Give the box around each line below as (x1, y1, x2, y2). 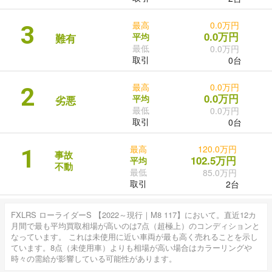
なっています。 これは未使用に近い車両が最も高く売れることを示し (11, 231, 258, 243)
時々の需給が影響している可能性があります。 (11, 253, 177, 265)
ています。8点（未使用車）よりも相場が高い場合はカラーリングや (11, 242, 252, 254)
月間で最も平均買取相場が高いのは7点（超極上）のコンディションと (11, 220, 260, 232)
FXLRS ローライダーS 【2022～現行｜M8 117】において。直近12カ (11, 209, 256, 221)
